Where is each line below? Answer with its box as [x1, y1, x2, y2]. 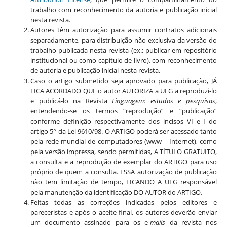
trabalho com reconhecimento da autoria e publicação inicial [30, 5, 217, 14]
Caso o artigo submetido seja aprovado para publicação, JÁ [30, 75, 217, 85]
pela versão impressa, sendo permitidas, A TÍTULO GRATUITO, [30, 146, 217, 156]
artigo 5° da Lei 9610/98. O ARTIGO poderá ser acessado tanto [30, 126, 217, 136]
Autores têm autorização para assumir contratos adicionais [30, 25, 217, 34]
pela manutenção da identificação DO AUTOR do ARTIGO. [30, 187, 202, 197]
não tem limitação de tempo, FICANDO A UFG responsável [30, 177, 217, 186]
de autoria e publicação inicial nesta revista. [30, 65, 160, 75]
